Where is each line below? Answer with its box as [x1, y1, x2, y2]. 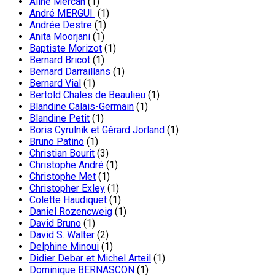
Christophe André [29, 158, 104, 171]
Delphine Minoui [29, 240, 99, 252]
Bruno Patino [29, 135, 84, 147]
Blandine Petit [29, 112, 90, 124]
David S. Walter [29, 228, 95, 241]
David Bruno [29, 217, 81, 229]
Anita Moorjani [29, 30, 90, 42]
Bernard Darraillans [29, 65, 110, 77]
